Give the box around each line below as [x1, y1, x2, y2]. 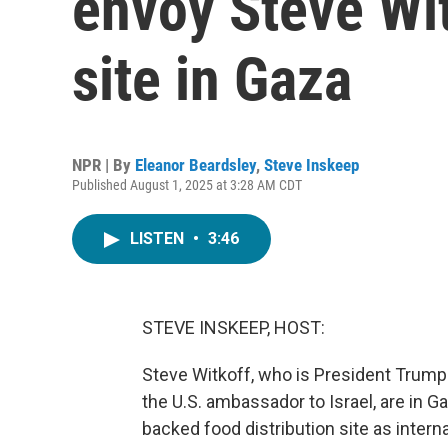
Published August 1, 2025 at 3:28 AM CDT [72, 177, 302, 193]
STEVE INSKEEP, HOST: [142, 317, 325, 338]
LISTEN [130, 229, 188, 248]
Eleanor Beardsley [135, 155, 256, 175]
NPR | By [72, 155, 135, 175]
